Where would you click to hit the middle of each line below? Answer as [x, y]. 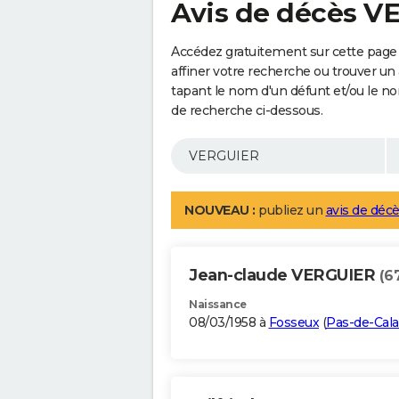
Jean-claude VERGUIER [284, 276]
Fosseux [293, 323]
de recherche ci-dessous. [247, 111]
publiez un [290, 211]
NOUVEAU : [220, 211]
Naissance [218, 305]
